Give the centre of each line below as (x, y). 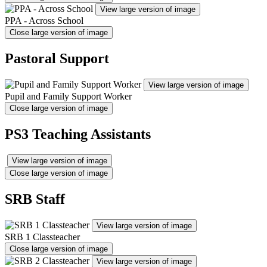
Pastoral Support (57, 59)
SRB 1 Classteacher (42, 237)
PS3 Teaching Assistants (78, 134)
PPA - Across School (44, 21)
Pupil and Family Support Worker (68, 97)
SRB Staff (35, 199)
